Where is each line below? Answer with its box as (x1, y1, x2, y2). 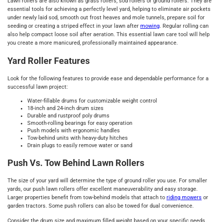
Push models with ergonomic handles (27, 127, 120, 134)
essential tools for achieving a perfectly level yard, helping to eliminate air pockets (7, 5, 211, 12)
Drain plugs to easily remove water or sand (27, 142, 132, 149)
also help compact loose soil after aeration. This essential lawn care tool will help (7, 31, 210, 38)
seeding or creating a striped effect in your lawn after (7, 22, 140, 29)
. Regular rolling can (160, 22, 209, 29)
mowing (140, 22, 160, 29)
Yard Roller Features (7, 55, 90, 66)
